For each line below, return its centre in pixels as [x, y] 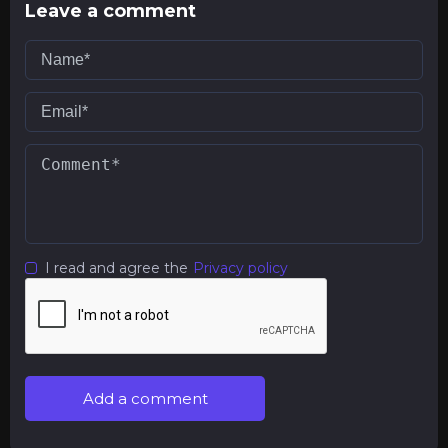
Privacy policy [240, 268]
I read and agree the [116, 268]
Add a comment [145, 398]
